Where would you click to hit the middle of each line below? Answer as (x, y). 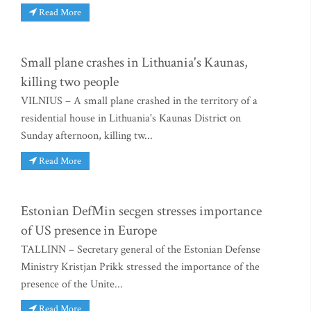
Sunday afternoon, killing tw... (87, 136)
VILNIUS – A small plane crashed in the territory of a (139, 101)
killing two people (70, 82)
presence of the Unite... (72, 284)
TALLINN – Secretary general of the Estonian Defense (141, 249)
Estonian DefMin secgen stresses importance (141, 211)
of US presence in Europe (89, 230)
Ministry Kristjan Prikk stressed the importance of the (140, 267)
